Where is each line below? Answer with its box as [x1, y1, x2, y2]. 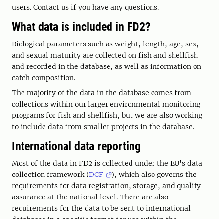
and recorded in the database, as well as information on [12, 62, 201, 71]
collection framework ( [12, 170, 89, 179]
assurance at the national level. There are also [12, 193, 168, 202]
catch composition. [12, 73, 75, 83]
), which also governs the [111, 170, 197, 179]
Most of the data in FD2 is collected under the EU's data [12, 159, 202, 168]
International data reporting [12, 139, 141, 153]
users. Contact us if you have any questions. [12, 3, 159, 12]
